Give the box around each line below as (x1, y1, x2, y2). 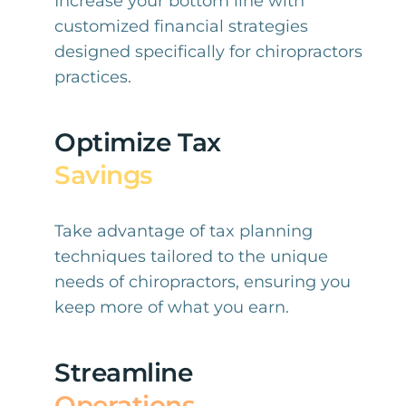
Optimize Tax (53, 127, 221, 158)
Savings (53, 159, 152, 190)
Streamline (53, 357, 193, 388)
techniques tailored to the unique (53, 246, 328, 266)
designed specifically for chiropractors (53, 42, 362, 62)
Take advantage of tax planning (53, 221, 313, 241)
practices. (53, 67, 131, 87)
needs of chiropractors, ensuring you (53, 272, 351, 292)
